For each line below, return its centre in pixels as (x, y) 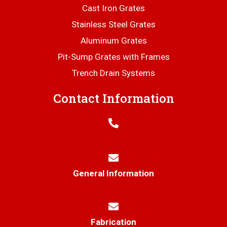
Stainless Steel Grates (113, 25)
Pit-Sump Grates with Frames (113, 57)
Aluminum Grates (113, 41)
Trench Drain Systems (113, 73)
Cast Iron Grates (113, 8)
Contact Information (113, 99)
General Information (113, 174)
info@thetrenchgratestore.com (113, 187)
